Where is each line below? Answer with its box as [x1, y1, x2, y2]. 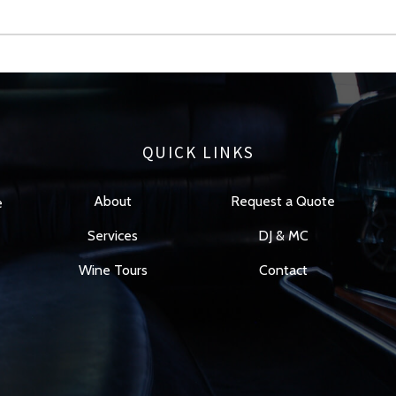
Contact [258, 262, 308, 278]
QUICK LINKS [141, 141, 255, 163]
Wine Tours [78, 262, 148, 278]
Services [88, 227, 139, 244]
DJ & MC [257, 227, 308, 244]
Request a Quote [231, 193, 336, 209]
